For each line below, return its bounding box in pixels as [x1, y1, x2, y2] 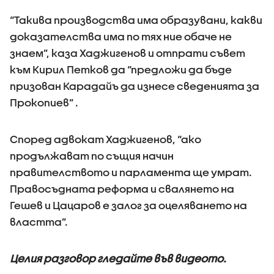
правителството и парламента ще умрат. [10, 166, 252, 178]
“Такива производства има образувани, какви [10, 14, 262, 26]
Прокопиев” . [10, 97, 78, 108]
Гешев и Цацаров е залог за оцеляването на [10, 199, 247, 211]
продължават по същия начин [10, 150, 174, 161]
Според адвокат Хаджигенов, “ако [10, 133, 201, 145]
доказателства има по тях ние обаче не [10, 31, 232, 42]
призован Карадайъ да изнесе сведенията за [10, 80, 259, 92]
